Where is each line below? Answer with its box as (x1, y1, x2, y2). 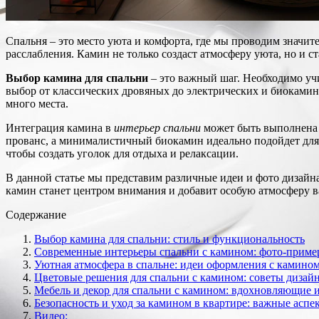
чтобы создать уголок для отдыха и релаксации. (6, 147, 239, 159)
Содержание (6, 208, 66, 221)
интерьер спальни (114, 121, 201, 134)
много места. (6, 97, 68, 110)
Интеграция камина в (6, 121, 114, 134)
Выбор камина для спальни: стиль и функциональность (34, 232, 305, 245)
